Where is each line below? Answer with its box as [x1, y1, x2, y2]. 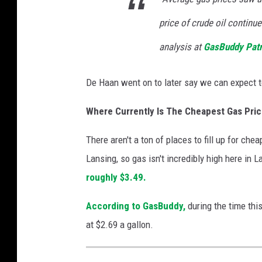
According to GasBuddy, [86, 200, 188, 212]
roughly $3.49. [86, 171, 149, 184]
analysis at [159, 41, 204, 53]
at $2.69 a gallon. [86, 219, 153, 231]
